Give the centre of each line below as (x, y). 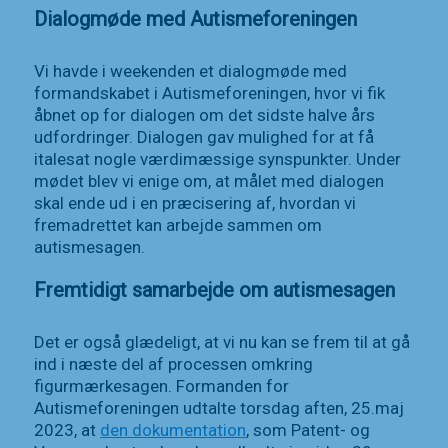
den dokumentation (173, 430)
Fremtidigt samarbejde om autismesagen (215, 290)
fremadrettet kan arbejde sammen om (178, 224)
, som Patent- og (308, 430)
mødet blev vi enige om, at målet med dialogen (209, 180)
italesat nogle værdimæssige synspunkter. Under (218, 158)
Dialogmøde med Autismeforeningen (196, 18)
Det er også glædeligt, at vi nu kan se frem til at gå (222, 342)
